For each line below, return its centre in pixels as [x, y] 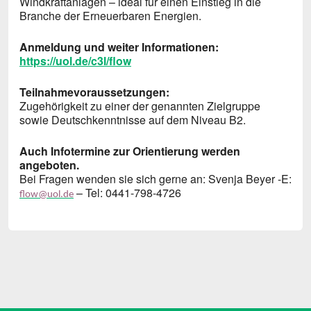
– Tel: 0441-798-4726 [127, 193]
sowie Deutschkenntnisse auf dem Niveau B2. [133, 120]
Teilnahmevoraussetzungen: [94, 92]
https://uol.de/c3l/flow [75, 61]
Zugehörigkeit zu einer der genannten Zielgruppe [140, 106]
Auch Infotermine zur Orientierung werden [130, 151]
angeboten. [49, 165]
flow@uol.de [47, 195]
